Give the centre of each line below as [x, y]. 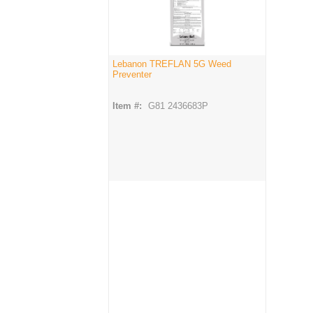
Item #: [127, 105]
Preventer [132, 74]
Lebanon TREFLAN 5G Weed [172, 64]
